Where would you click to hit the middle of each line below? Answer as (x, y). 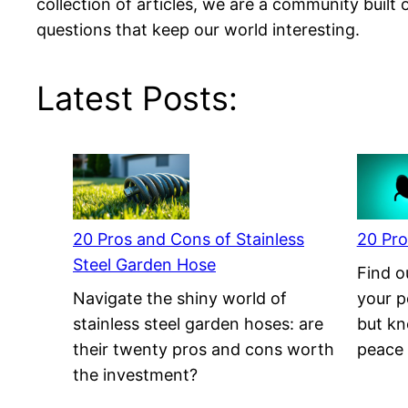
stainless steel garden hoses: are (198, 324)
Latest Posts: (137, 99)
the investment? (135, 375)
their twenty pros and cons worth (204, 350)
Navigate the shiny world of (180, 299)
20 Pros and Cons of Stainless (189, 240)
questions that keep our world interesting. (198, 30)
